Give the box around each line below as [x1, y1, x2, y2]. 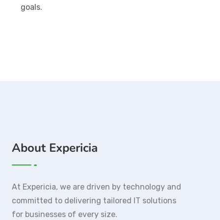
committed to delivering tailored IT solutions [12, 195, 176, 205]
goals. [21, 2, 42, 12]
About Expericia [12, 139, 98, 156]
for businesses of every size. [12, 209, 117, 219]
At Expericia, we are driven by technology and [12, 182, 181, 192]
